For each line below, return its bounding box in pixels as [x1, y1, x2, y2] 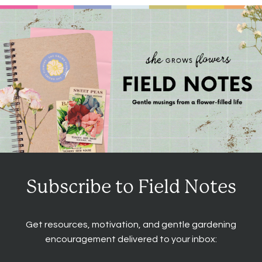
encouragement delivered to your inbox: [45, 235, 217, 244]
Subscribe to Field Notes [26, 176, 236, 198]
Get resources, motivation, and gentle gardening [26, 220, 236, 230]
